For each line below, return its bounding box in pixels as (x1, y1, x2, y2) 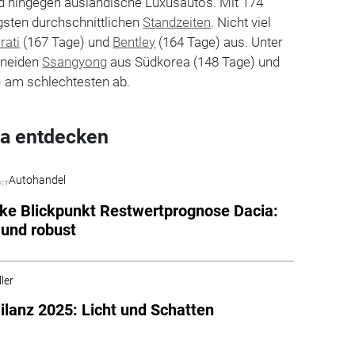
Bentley (113, 33, 156, 50)
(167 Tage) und (20, 33, 113, 50)
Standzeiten (143, 13, 212, 30)
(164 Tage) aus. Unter (155, 33, 284, 50)
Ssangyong (42, 53, 108, 70)
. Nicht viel (211, 13, 272, 30)
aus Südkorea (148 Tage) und (107, 53, 281, 70)
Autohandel (9, 173, 67, 186)
